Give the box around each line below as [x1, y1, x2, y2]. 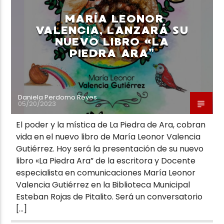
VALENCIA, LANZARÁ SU [35, 23, 188, 37]
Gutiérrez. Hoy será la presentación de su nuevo [16, 142, 204, 154]
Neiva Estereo [17, 64, 69, 75]
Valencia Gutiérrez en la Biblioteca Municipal [16, 178, 190, 190]
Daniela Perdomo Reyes [18, 92, 97, 102]
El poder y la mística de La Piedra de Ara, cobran [16, 118, 206, 130]
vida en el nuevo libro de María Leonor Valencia [16, 130, 201, 142]
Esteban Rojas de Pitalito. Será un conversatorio [16, 190, 203, 202]
